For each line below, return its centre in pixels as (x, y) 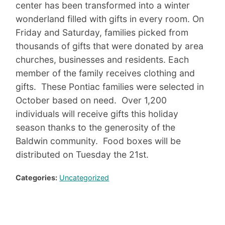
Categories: (37, 178)
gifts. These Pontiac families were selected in (110, 87)
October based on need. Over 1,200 (91, 100)
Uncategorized (84, 178)
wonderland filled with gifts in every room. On (110, 19)
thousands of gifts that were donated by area (110, 46)
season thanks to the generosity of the (96, 128)
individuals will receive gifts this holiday (97, 114)
